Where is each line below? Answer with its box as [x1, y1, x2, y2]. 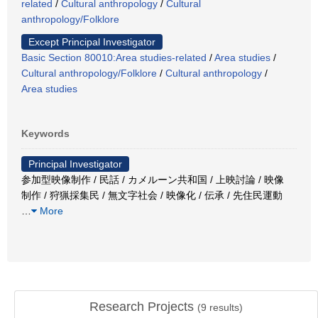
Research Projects [89, 300, 197, 314]
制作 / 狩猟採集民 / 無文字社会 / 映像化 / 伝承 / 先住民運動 [21, 189, 283, 201]
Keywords [21, 127, 70, 139]
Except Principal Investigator [28, 35, 155, 48]
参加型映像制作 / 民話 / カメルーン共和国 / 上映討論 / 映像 [21, 173, 284, 185]
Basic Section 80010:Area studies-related [21, 51, 207, 63]
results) [207, 302, 243, 313]
